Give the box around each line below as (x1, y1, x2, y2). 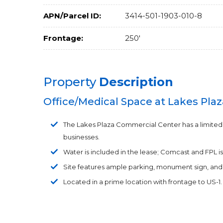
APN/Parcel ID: (43, 11, 101, 20)
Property (43, 75, 99, 89)
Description (99, 75, 173, 89)
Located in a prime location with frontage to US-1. (63, 178, 222, 186)
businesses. (63, 133, 100, 141)
